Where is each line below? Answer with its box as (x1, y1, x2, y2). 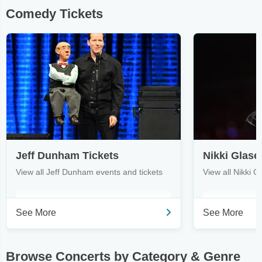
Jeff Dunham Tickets (16, 150, 119, 161)
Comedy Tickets (6, 6, 103, 21)
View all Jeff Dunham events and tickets (16, 167, 163, 177)
